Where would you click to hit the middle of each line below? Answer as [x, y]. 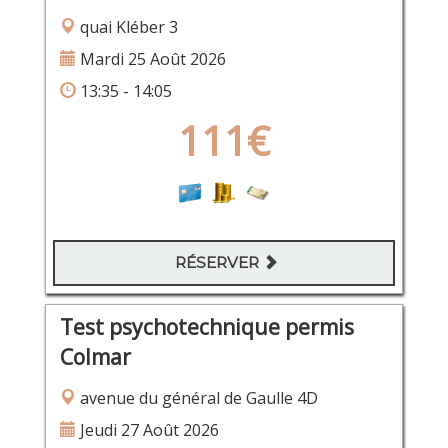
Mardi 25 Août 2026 [150, 58]
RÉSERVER [219, 262]
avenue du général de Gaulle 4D [196, 397]
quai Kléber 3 [126, 26]
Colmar [95, 356]
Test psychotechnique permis [206, 326]
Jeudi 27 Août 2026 [147, 429]
